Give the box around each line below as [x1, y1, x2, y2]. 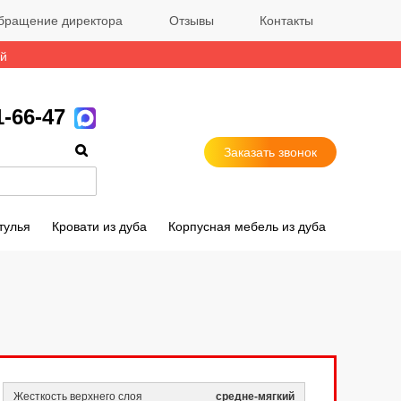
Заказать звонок [224, 145, 317, 159]
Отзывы [168, 13, 214, 28]
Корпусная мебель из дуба [168, 219, 327, 234]
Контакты [260, 13, 314, 28]
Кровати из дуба [52, 219, 148, 234]
